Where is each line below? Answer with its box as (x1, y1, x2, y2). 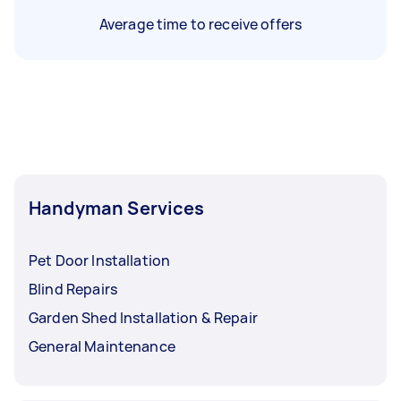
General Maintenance (29, 336, 175, 356)
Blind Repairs (29, 278, 117, 299)
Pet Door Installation (29, 250, 171, 270)
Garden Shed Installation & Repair (29, 307, 258, 328)
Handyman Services (29, 195, 205, 220)
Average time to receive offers (98, 13, 303, 34)
